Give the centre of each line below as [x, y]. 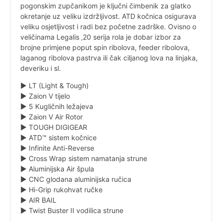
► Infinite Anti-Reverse [57, 148]
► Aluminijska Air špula [57, 168]
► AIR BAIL [38, 200]
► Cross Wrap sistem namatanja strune [84, 158]
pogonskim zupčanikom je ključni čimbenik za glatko [106, 5]
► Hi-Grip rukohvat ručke [61, 189]
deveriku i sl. [41, 68]
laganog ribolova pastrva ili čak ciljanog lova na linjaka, [109, 57]
